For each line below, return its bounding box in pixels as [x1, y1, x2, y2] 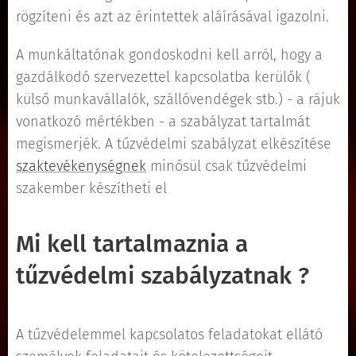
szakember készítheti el [16, 180, 167, 197]
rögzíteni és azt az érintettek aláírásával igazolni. [16, 8, 329, 25]
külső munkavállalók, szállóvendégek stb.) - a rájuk [16, 91, 340, 108]
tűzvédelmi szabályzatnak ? [16, 261, 309, 290]
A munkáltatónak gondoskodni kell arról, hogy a [16, 46, 323, 64]
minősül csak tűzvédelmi [146, 157, 307, 175]
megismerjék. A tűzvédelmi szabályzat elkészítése [16, 135, 331, 153]
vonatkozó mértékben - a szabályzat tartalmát [16, 113, 310, 130]
